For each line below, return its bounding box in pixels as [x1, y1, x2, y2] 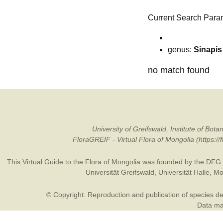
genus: [168, 45, 194, 54]
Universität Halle [158, 168, 210, 176]
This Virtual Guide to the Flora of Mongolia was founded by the [6, 158, 206, 166]
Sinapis [194, 45, 222, 54]
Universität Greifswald [85, 168, 154, 176]
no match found [148, 65, 210, 75]
